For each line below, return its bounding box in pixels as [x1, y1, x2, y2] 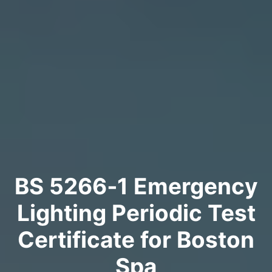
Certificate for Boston [18, 226, 254, 254]
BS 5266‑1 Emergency [14, 172, 258, 200]
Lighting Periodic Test [16, 199, 256, 227]
